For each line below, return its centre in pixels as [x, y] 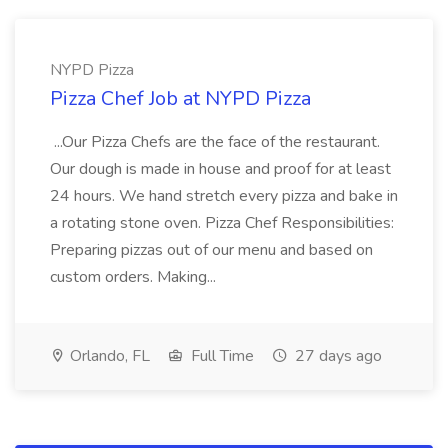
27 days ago [336, 356]
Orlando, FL [108, 356]
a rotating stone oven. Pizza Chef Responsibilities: [222, 223]
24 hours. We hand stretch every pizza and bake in [224, 196]
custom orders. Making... [135, 277]
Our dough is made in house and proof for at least [220, 169]
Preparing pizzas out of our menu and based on [211, 250]
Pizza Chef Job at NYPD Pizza [180, 98]
